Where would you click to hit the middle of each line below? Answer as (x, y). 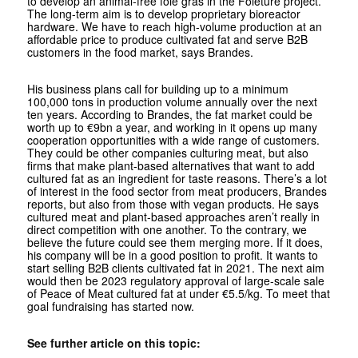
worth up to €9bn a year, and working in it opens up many (172, 127)
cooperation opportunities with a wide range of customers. (173, 139)
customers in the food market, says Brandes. (140, 52)
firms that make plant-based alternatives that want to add (171, 165)
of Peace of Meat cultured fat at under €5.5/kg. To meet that (178, 293)
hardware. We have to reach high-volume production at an (174, 26)
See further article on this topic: (115, 342)
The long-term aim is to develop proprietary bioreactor (163, 13)
